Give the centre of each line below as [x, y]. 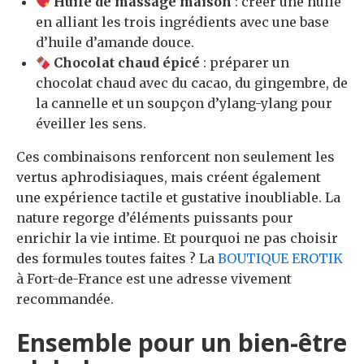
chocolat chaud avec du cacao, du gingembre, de [192, 83]
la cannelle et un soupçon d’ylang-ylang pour [184, 104]
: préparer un [245, 63]
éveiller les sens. [91, 124]
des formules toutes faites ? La [117, 259]
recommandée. [65, 299]
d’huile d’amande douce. [115, 43]
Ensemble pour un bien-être [182, 343]
